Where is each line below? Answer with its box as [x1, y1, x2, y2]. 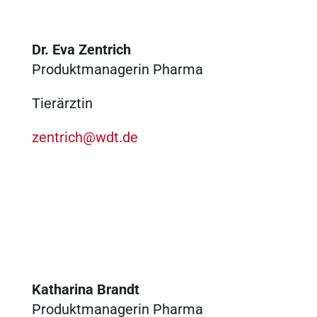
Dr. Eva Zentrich [31, 40, 131, 58]
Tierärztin [31, 94, 93, 112]
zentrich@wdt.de [31, 128, 138, 146]
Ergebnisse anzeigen [123, 35, 254, 52]
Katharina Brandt [31, 280, 139, 298]
